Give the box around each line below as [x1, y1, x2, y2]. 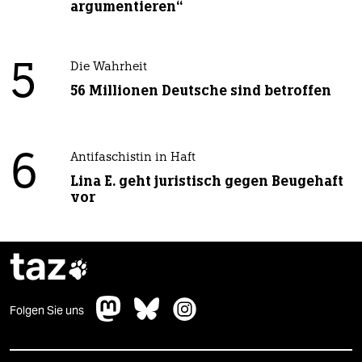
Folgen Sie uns [10, 303, 84, 318]
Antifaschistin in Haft [69, 152, 196, 165]
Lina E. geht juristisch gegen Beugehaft [69, 172, 343, 191]
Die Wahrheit [69, 61, 147, 74]
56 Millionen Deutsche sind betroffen [69, 82, 331, 100]
